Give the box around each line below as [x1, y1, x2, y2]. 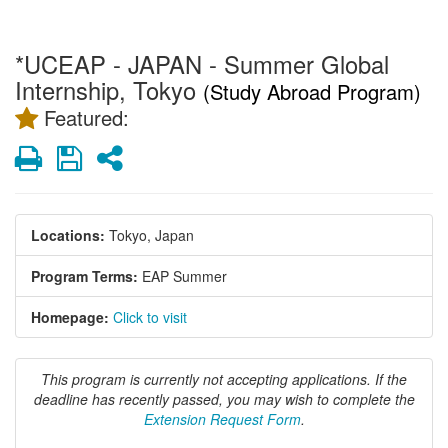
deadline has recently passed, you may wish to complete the [33, 388, 415, 409]
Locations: [31, 224, 105, 245]
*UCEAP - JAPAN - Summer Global [15, 46, 389, 81]
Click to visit [113, 306, 187, 327]
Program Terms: [31, 265, 138, 286]
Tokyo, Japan [109, 224, 194, 245]
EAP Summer [142, 265, 227, 286]
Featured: [38, 102, 129, 132]
